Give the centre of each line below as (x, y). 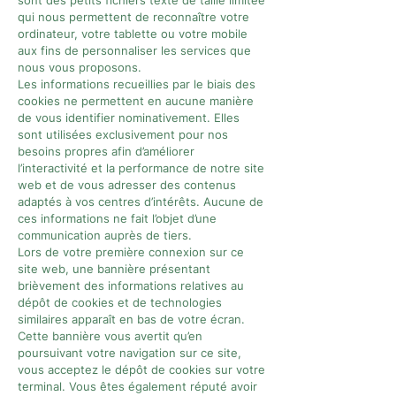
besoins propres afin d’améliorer (106, 151)
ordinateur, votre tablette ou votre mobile (133, 34)
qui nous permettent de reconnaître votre (133, 17)
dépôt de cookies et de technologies (120, 302)
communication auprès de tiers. (105, 235)
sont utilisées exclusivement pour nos (123, 134)
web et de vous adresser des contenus (127, 185)
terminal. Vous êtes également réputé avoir (137, 386)
